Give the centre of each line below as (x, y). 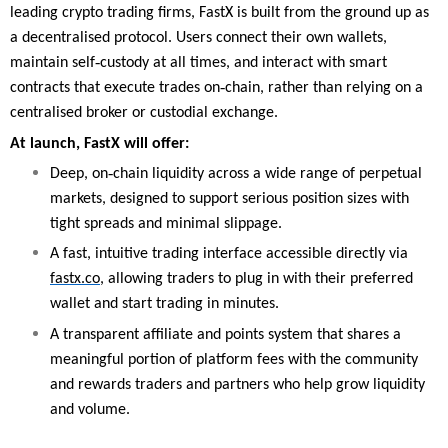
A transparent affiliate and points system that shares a (225, 334)
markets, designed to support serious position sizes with (229, 199)
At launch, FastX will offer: (99, 143)
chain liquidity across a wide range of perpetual (267, 174)
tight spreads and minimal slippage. (166, 224)
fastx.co (75, 279)
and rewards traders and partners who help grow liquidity (237, 384)
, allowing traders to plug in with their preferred (256, 279)
